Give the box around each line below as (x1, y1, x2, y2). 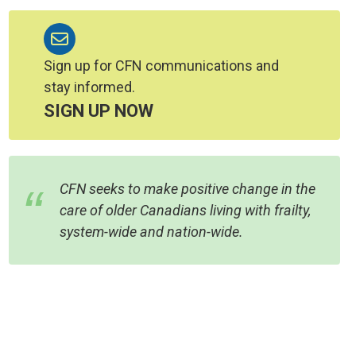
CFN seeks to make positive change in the (60, 180, 316, 197)
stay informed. (44, 78, 136, 95)
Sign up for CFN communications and (44, 56, 280, 74)
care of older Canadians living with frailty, (60, 201, 311, 219)
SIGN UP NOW (44, 100, 154, 121)
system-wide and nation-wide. (60, 222, 244, 240)
